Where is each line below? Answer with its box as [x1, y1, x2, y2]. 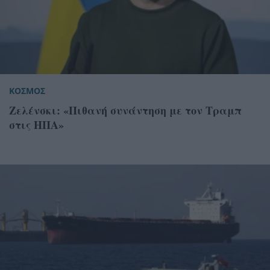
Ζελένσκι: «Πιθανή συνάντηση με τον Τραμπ [9, 102, 242, 119]
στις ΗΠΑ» [9, 117, 64, 133]
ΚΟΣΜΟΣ [9, 85, 45, 97]
